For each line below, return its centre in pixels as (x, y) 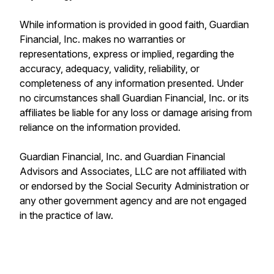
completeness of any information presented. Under (131, 83)
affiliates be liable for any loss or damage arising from (136, 113)
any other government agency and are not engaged (133, 201)
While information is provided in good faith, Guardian (134, 24)
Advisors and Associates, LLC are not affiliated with (133, 171)
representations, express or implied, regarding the (127, 54)
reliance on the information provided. (100, 127)
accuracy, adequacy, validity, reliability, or (109, 68)
